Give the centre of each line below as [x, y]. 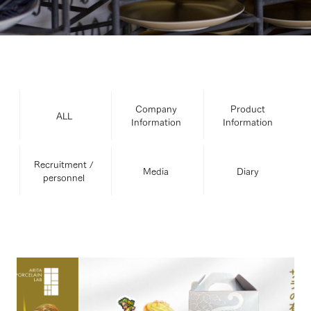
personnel [64, 177]
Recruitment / [64, 164]
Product [247, 108]
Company [156, 108]
